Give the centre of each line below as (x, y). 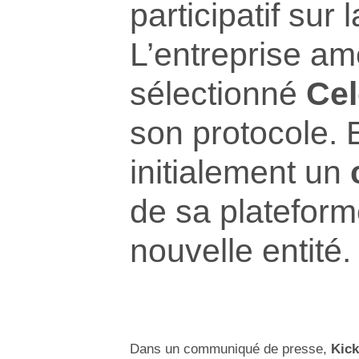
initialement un (240, 171)
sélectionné (218, 93)
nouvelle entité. (240, 250)
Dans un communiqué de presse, (230, 349)
